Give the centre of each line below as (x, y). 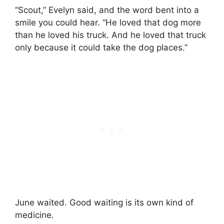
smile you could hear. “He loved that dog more (108, 22)
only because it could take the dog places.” (101, 47)
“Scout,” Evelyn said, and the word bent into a (107, 10)
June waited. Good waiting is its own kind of (104, 203)
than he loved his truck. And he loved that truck (110, 35)
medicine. (34, 215)
